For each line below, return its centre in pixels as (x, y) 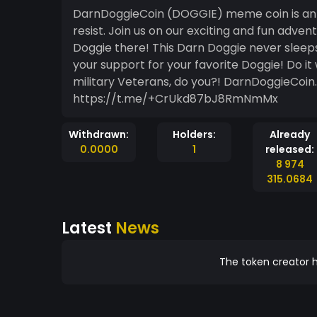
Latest (88, 228)
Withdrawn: (99, 134)
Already (290, 134)
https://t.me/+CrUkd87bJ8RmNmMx (175, 99)
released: (290, 149)
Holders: (194, 134)
